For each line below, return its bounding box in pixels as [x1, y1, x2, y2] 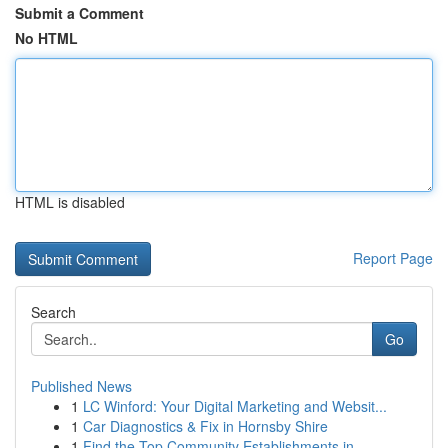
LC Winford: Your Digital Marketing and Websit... [83, 396, 387, 416]
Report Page [353, 248, 433, 268]
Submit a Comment [15, 3, 144, 23]
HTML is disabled [15, 192, 125, 212]
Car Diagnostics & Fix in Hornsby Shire [83, 416, 328, 436]
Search [31, 302, 76, 322]
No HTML [15, 28, 78, 48]
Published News [31, 376, 132, 396]
